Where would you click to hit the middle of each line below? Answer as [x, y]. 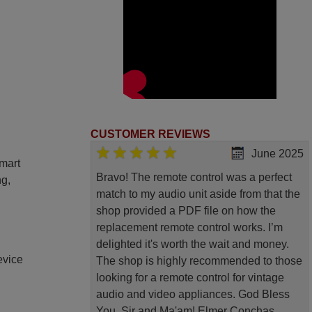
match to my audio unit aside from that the [198, 194]
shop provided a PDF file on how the [186, 211]
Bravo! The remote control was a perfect [194, 178]
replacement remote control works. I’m [189, 228]
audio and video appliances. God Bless [193, 295]
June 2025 [277, 154]
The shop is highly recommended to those [199, 261]
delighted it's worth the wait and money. [192, 244]
